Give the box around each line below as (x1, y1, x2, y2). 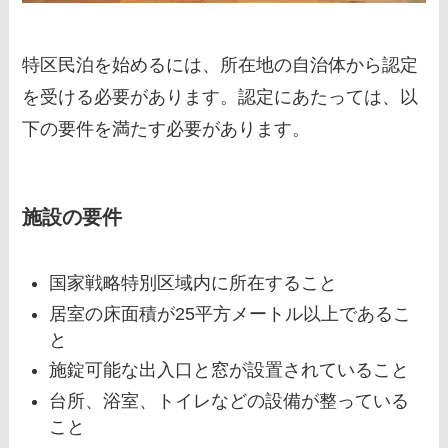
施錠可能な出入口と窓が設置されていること (49, 360, 410, 381)
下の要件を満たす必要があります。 (22, 118, 311, 139)
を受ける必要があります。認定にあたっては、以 (22, 86, 419, 107)
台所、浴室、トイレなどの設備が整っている (49, 390, 410, 411)
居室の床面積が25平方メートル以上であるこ (49, 303, 412, 324)
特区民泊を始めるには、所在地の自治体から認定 (22, 54, 419, 75)
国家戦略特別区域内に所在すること (49, 273, 338, 294)
